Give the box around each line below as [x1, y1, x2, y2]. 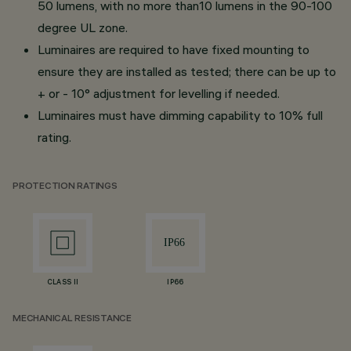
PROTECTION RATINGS [13, 182, 118, 192]
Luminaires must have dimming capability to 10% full [38, 107, 323, 123]
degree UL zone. [38, 20, 128, 35]
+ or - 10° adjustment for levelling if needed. [38, 85, 280, 101]
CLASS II [46, 279, 79, 287]
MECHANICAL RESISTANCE [13, 314, 132, 324]
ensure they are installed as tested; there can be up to [38, 63, 336, 79]
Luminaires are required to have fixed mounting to [38, 42, 309, 57]
